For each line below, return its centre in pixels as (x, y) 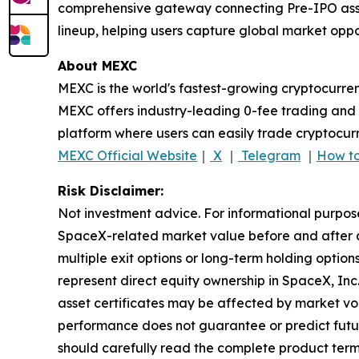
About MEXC (97, 66)
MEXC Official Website (127, 155)
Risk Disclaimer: (111, 191)
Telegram (271, 155)
